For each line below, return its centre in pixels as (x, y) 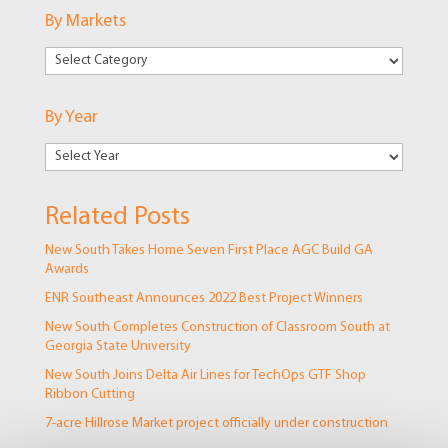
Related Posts (117, 218)
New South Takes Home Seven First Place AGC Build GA (208, 251)
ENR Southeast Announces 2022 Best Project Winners (203, 299)
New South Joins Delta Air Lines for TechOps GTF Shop (205, 376)
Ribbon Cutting (89, 395)
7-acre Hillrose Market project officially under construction (216, 424)
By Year (71, 118)
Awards (66, 270)
